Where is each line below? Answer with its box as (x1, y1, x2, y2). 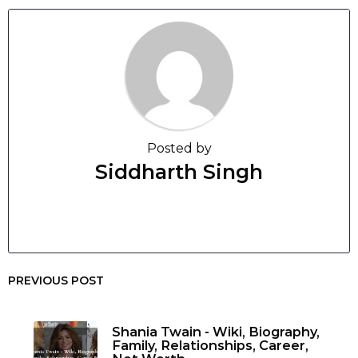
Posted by (146, 141, 212, 157)
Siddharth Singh (95, 160, 263, 185)
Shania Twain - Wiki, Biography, (112, 323, 320, 340)
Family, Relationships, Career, (112, 336, 308, 353)
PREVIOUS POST (8, 272, 104, 288)
